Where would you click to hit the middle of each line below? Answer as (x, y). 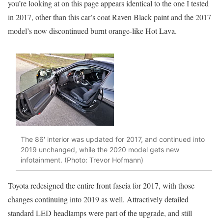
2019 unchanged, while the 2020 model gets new (100, 150)
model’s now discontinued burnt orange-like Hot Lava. (92, 30)
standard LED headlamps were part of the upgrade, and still (100, 213)
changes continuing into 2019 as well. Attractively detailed (98, 199)
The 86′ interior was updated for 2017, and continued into (113, 139)
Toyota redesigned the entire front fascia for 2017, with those (101, 185)
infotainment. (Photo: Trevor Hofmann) (82, 160)
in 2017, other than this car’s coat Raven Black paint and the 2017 (110, 17)
